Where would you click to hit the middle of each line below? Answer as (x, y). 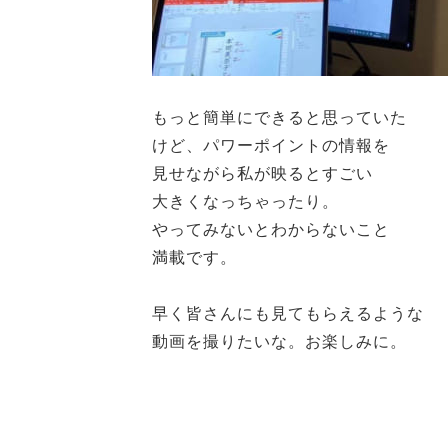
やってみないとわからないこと (271, 229)
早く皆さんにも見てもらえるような (288, 313)
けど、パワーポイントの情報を (271, 145)
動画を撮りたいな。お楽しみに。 (279, 341)
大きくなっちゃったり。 (245, 201)
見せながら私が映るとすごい (262, 173)
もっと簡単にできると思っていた (279, 117)
